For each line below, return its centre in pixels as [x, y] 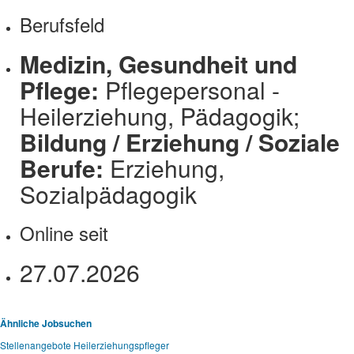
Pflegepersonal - [192, 90]
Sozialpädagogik [108, 194]
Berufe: [65, 168]
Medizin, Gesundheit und [158, 64]
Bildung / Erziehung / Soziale [180, 142]
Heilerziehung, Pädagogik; [160, 116]
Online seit [64, 233]
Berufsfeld [62, 24]
